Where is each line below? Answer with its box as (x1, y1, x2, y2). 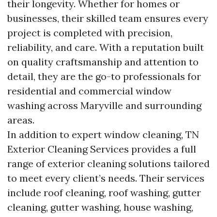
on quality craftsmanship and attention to (7, 56, 199, 68)
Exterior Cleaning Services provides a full (7, 143, 196, 155)
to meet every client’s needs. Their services (7, 172, 204, 184)
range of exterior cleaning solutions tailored (7, 157, 210, 170)
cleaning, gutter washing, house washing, (7, 201, 193, 213)
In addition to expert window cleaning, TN (7, 128, 199, 140)
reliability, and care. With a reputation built (7, 41, 204, 53)
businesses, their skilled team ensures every (7, 12, 208, 24)
